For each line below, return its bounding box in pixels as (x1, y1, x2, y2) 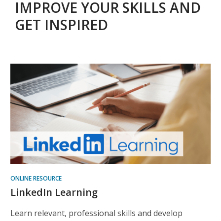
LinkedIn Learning (10, 185, 98, 199)
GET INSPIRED (15, 15, 108, 34)
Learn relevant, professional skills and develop (10, 207, 183, 219)
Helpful (9, 61, 59, 80)
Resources (9, 96, 77, 115)
